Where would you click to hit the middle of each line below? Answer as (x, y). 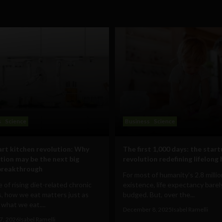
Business (137, 121)
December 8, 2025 (147, 209)
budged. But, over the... (159, 194)
